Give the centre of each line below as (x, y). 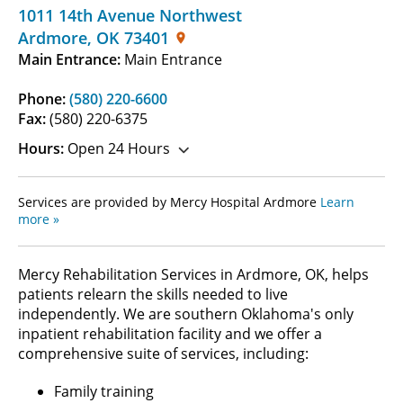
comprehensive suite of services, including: (165, 353)
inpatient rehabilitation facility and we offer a (170, 333)
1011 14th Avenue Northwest (130, 15)
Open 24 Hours (117, 148)
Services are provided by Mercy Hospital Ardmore (169, 201)
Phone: (44, 99)
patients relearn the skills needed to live (153, 294)
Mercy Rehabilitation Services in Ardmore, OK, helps (193, 274)
